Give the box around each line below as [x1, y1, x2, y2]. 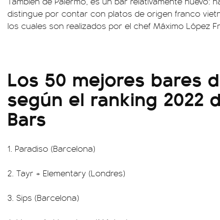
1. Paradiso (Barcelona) [7, 142, 95, 154]
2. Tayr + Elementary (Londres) [7, 167, 125, 179]
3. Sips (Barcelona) [7, 192, 79, 203]
